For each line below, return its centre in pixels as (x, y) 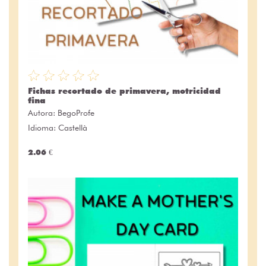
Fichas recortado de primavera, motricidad (124, 91)
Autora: (43, 113)
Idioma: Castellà (58, 127)
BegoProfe (76, 113)
